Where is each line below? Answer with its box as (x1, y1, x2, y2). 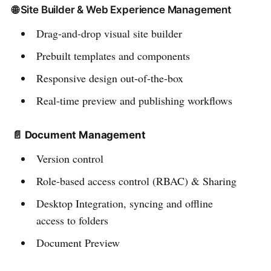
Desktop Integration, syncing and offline (36, 195, 213, 211)
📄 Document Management (12, 128, 146, 141)
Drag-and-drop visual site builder (36, 25, 182, 41)
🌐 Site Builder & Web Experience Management (12, 3, 231, 16)
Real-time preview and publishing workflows (36, 93, 232, 108)
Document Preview (36, 235, 120, 250)
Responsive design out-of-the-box (36, 70, 183, 85)
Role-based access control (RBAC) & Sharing (36, 173, 237, 188)
